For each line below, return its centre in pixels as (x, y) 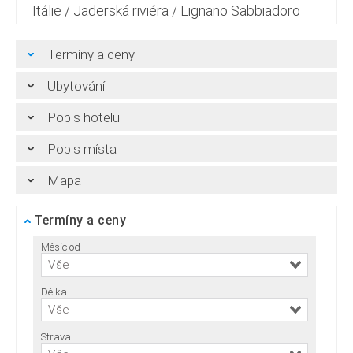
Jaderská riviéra (121, 11)
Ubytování (76, 85)
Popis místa (82, 149)
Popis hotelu (84, 117)
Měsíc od (61, 247)
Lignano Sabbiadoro (240, 11)
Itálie (47, 11)
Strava (56, 337)
